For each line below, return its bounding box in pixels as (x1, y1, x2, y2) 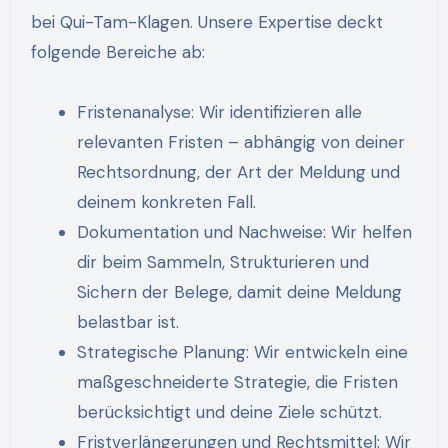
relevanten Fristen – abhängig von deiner (76, 131, 405, 154)
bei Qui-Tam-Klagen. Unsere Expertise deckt (30, 11, 383, 34)
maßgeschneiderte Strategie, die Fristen (76, 371, 398, 394)
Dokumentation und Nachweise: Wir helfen (76, 221, 412, 244)
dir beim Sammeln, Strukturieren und (76, 251, 369, 274)
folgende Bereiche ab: (30, 41, 205, 64)
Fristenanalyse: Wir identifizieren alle (76, 101, 362, 124)
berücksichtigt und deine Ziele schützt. (76, 401, 382, 424)
